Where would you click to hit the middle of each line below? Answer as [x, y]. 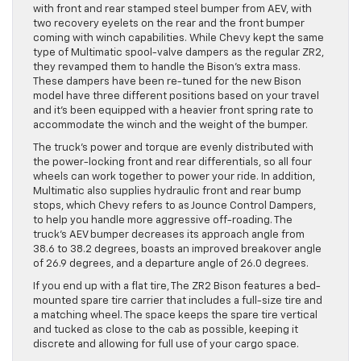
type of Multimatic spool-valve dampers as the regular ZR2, [178, 53]
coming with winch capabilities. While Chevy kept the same [178, 39]
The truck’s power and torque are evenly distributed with [173, 148]
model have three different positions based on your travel [176, 97]
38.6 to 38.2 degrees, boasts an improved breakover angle [177, 250]
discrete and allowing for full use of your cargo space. [166, 345]
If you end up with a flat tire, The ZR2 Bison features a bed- [177, 287]
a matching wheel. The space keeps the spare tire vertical [175, 316]
